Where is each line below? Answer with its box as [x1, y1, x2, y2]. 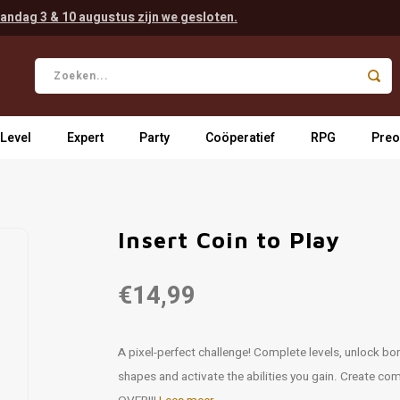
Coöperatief [205, 128, 275, 147]
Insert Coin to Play [118, 227, 340, 253]
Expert [67, 128, 104, 147]
